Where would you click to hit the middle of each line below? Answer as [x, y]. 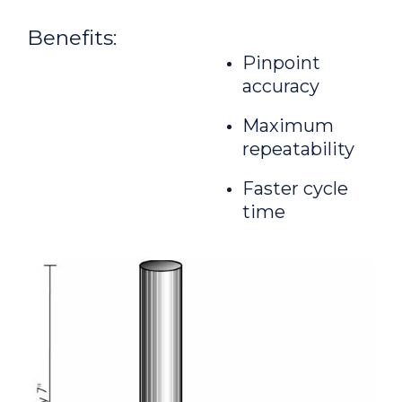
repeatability [298, 149]
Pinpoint [281, 63]
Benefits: [72, 38]
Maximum [288, 126]
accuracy [281, 86]
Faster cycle [295, 188]
